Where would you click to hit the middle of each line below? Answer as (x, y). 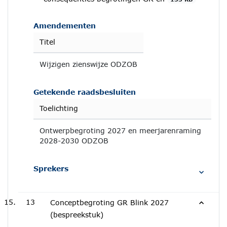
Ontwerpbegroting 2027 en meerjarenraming (120, 130)
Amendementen (65, 26)
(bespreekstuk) (77, 215)
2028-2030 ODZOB (74, 141)
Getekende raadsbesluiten (85, 92)
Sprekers (51, 168)
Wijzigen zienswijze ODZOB (88, 64)
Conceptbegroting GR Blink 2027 (109, 202)
